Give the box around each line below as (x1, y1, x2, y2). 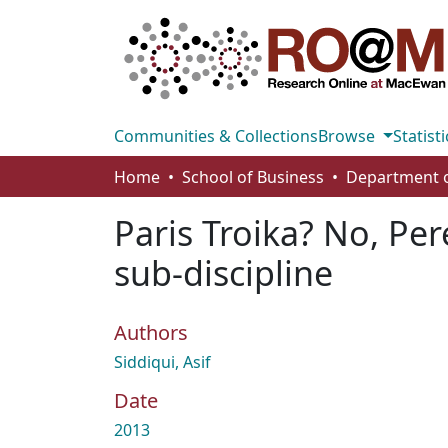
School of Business (182, 166, 324, 188)
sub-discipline (114, 250, 333, 296)
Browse (318, 125, 379, 147)
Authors (114, 319, 188, 346)
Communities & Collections (114, 125, 318, 147)
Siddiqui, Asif (114, 351, 211, 373)
